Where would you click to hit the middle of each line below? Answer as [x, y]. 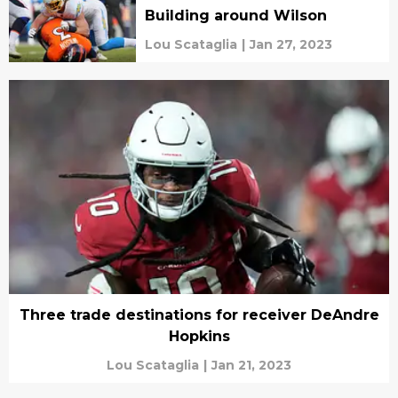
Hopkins [199, 336]
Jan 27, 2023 [291, 45]
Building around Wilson [235, 16]
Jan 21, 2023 [251, 365]
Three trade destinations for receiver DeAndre [199, 315]
